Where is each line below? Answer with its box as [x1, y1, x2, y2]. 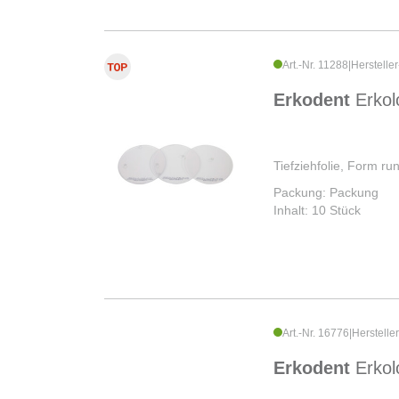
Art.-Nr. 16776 [282, 327, 349, 340]
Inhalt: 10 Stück [273, 203, 361, 218]
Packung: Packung [273, 185, 379, 200]
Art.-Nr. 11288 [282, 59, 348, 72]
